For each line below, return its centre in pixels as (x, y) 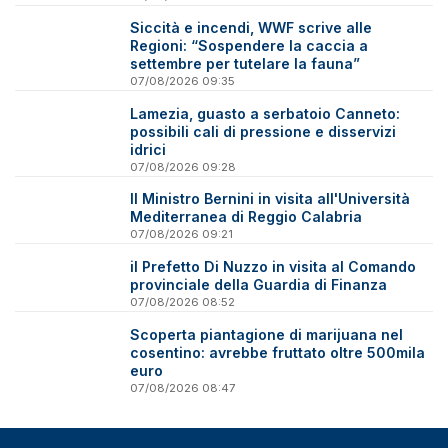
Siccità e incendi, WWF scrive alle (251, 28)
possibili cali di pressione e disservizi (263, 131)
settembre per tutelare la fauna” (245, 64)
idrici (148, 149)
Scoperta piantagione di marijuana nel (267, 334)
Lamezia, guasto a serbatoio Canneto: (265, 113)
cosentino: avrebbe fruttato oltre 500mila (278, 352)
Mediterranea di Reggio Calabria (246, 217)
